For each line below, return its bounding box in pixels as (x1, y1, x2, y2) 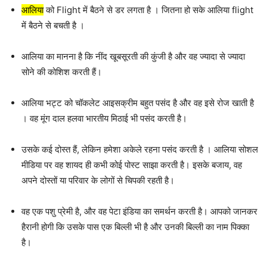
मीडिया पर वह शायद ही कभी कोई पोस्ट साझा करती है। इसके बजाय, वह (21, 159, 242, 171)
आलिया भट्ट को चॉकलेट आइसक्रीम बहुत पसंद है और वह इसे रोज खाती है (21, 97, 254, 109)
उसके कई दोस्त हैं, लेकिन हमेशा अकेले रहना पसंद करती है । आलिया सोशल (21, 144, 258, 156)
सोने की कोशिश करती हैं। (21, 66, 102, 78)
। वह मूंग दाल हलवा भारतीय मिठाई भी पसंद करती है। (21, 113, 187, 125)
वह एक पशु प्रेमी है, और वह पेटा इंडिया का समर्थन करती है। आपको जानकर (21, 206, 257, 218)
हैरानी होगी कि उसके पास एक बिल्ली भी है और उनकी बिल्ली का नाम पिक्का (21, 221, 249, 233)
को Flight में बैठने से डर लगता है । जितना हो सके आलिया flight (44, 4, 253, 16)
